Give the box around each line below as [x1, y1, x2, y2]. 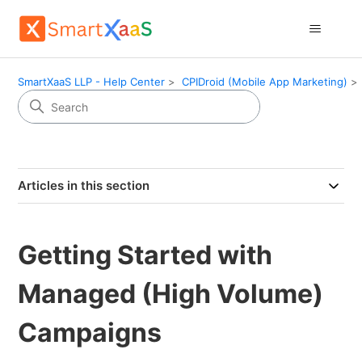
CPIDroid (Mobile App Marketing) [182, 75, 348, 88]
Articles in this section [18, 178, 150, 193]
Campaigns [18, 317, 162, 348]
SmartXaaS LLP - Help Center [18, 75, 166, 88]
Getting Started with [18, 239, 273, 271]
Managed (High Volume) [18, 278, 324, 309]
